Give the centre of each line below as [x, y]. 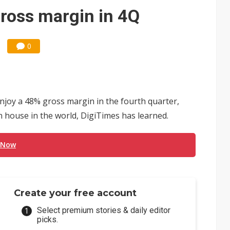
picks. [48, 219]
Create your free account [75, 193]
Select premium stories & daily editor [104, 210]
